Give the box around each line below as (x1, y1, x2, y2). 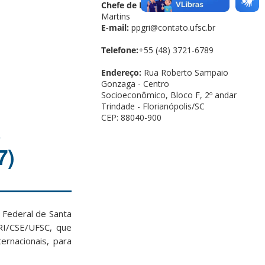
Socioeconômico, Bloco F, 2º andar (101, 89, 237, 101)
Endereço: (101, 66, 141, 78)
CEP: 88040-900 (101, 111, 161, 123)
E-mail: (101, 21, 131, 33)
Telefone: (101, 44, 138, 56)
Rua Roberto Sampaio (141, 66, 228, 78)
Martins (101, 10, 130, 22)
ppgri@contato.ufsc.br (131, 21, 215, 33)
